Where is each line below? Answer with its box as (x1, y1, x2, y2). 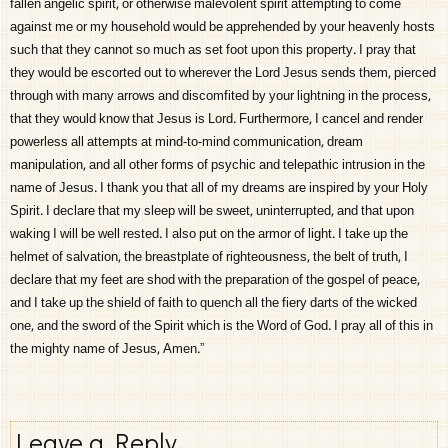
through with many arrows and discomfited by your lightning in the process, (10, 85, 432, 109)
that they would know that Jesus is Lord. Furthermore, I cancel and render (10, 108, 424, 132)
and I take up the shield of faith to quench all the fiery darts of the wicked (10, 292, 418, 316)
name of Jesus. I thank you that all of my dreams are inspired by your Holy (10, 177, 429, 201)
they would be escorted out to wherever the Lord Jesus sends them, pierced (10, 62, 437, 86)
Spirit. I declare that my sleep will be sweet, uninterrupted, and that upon (10, 200, 415, 224)
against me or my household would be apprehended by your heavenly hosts (10, 16, 436, 40)
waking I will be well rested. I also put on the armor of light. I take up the (10, 223, 409, 247)
